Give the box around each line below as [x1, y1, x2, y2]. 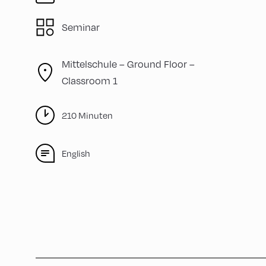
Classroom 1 [62, 75, 118, 87]
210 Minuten [62, 110, 113, 121]
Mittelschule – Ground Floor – [62, 58, 195, 70]
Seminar [62, 21, 100, 33]
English [62, 148, 90, 159]
